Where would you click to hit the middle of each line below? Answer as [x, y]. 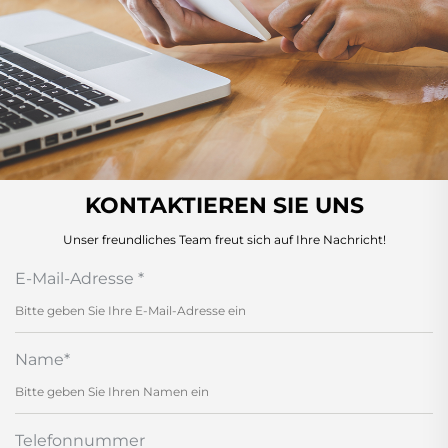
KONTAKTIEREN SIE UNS [224, 206]
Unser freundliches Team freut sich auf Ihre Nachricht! [224, 240]
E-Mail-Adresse [76, 279]
